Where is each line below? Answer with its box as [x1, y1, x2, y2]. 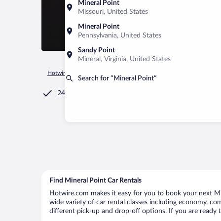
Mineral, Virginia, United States [78, 56, 171, 63]
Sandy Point [78, 47, 115, 54]
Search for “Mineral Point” [78, 75, 157, 82]
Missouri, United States [78, 8, 148, 15]
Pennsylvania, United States [78, 32, 161, 39]
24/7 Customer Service [57, 90, 127, 97]
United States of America [126, 70, 190, 76]
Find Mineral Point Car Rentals [49, 177, 142, 184]
